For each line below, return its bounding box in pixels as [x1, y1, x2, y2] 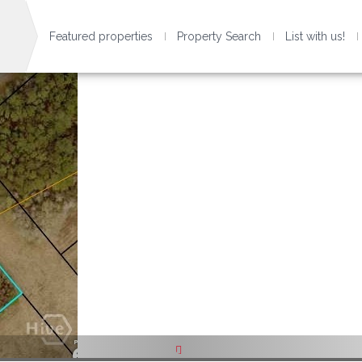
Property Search [176, 30, 261, 43]
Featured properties [48, 30, 153, 43]
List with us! [284, 30, 345, 43]
